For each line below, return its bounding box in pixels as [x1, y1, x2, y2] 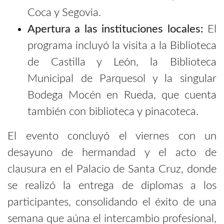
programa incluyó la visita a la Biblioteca [27, 39, 216, 51]
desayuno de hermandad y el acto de [7, 146, 216, 158]
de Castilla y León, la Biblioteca [27, 56, 216, 67]
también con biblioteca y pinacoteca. [27, 105, 198, 117]
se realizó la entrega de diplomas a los [7, 179, 216, 191]
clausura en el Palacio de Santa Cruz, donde [7, 163, 216, 174]
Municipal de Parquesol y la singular [27, 72, 216, 84]
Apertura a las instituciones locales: [27, 23, 203, 34]
